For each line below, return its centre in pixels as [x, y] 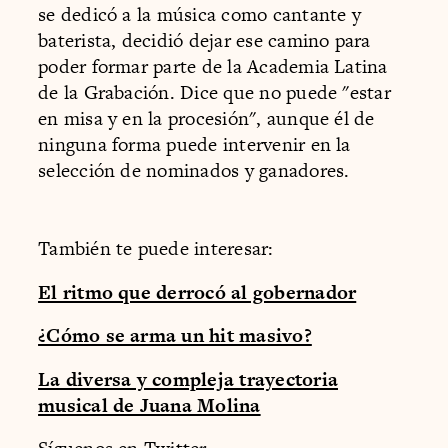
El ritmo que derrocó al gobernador [197, 292]
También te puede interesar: [156, 249]
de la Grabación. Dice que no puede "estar [214, 92]
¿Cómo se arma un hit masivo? [175, 336]
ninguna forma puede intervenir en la [194, 144]
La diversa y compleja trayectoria [188, 379]
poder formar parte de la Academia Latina [213, 66]
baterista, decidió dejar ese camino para [204, 40]
